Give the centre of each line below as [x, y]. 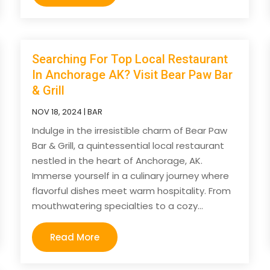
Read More [75, 237]
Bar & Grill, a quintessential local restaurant [128, 146]
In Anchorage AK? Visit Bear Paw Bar [133, 75]
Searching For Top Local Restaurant [130, 59]
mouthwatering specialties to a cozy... [118, 206]
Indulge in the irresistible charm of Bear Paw [130, 131]
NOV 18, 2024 [57, 112]
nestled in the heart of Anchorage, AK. [118, 161]
